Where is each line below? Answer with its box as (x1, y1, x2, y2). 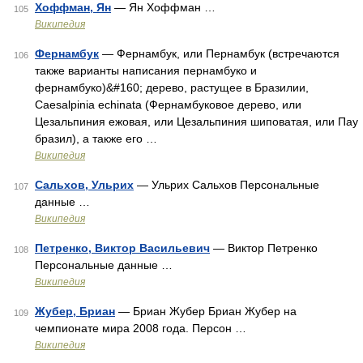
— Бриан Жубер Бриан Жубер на (115, 305, 297, 318)
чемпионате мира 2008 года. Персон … (35, 322, 246, 335)
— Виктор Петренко (210, 241, 318, 254)
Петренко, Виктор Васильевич (35, 241, 210, 254)
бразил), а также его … (35, 132, 157, 145)
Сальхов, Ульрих (35, 178, 134, 191)
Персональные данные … (35, 258, 173, 271)
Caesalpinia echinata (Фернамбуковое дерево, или (35, 98, 301, 111)
